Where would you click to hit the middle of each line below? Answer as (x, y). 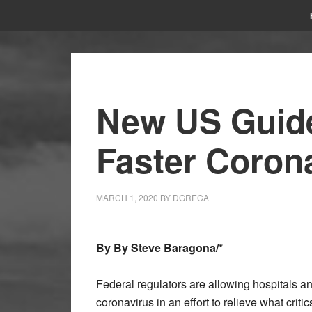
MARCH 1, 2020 (127, 197)
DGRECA (191, 197)
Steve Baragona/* (177, 248)
